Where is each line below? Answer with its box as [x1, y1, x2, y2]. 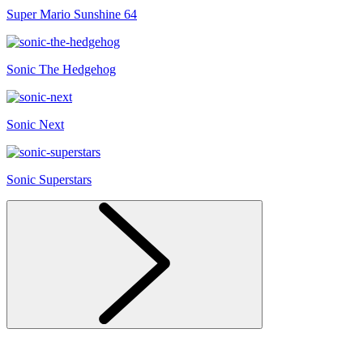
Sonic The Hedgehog [6, 62, 116, 76]
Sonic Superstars [6, 173, 92, 186]
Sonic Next [6, 117, 64, 131]
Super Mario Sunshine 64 [6, 7, 137, 21]
